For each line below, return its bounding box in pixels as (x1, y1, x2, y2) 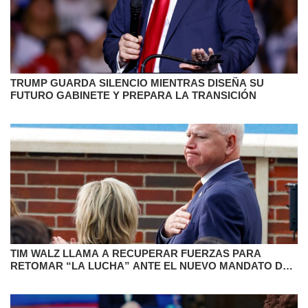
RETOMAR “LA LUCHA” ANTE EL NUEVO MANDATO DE (10, 259, 289, 272)
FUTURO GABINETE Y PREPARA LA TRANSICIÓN (10, 89, 256, 101)
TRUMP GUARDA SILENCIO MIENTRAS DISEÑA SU (10, 76, 264, 89)
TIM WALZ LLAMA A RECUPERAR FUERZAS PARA (10, 247, 261, 259)
